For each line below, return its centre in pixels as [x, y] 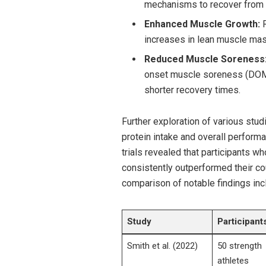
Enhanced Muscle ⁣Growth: [202, 24]
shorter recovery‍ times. [192, 90]
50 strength [239, 246]
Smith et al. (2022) [162, 246]
